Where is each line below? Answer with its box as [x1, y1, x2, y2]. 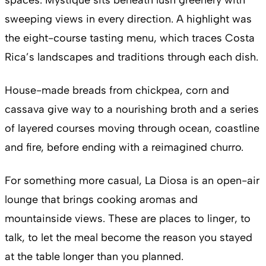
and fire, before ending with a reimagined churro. [5, 140, 243, 154]
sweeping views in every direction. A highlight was [5, 12, 252, 26]
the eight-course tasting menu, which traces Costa [5, 31, 255, 45]
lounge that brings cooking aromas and [5, 192, 198, 206]
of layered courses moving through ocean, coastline [5, 121, 259, 135]
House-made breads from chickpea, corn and [5, 83, 229, 97]
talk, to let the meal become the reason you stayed [5, 230, 252, 244]
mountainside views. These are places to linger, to [5, 211, 251, 225]
